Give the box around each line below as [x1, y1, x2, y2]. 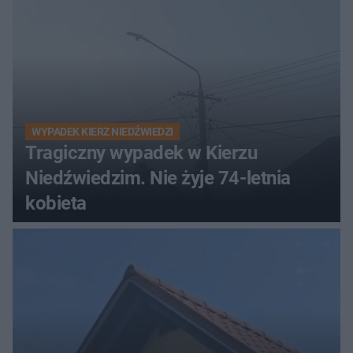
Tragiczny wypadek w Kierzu [25, 142, 258, 165]
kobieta [25, 192, 87, 215]
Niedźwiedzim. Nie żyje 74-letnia [25, 167, 291, 190]
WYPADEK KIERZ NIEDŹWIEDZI [32, 125, 173, 139]
